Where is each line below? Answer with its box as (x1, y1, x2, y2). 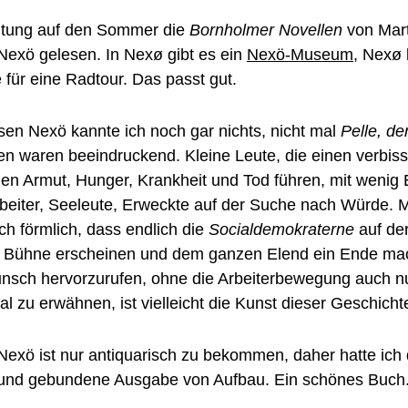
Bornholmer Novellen (189, 21, 342, 39)
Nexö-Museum (247, 46, 353, 64)
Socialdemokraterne (209, 220, 354, 239)
